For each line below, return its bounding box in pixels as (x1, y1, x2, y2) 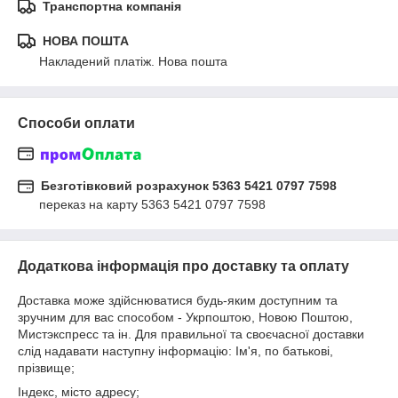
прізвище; (18, 361, 75, 376)
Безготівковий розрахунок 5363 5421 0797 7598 (41, 179, 337, 194)
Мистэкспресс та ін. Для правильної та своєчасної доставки (18, 327, 364, 342)
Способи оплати (18, 115, 135, 131)
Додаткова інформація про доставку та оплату (18, 259, 349, 275)
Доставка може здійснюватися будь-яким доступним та (18, 293, 338, 308)
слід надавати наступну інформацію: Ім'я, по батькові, (18, 344, 333, 359)
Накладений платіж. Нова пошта (39, 54, 227, 68)
